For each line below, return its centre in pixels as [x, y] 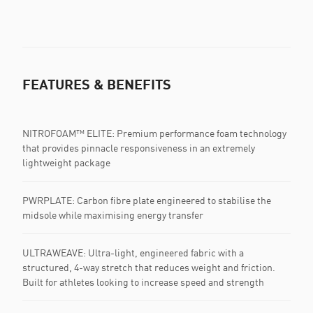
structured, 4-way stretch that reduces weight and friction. [149, 268]
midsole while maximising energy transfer [113, 215]
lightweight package [66, 163]
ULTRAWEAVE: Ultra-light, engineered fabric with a [133, 253]
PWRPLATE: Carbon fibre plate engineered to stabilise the [147, 201]
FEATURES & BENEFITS [97, 84]
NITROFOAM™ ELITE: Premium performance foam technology [154, 133]
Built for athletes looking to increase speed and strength [143, 282]
